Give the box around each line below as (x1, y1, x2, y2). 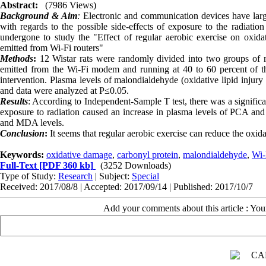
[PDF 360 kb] (37, 160, 93, 170)
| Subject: (93, 170, 132, 181)
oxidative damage (46, 149, 112, 160)
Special (132, 170, 159, 181)
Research (58, 170, 93, 181)
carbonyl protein (117, 149, 178, 160)
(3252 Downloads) (100, 160, 171, 170)
